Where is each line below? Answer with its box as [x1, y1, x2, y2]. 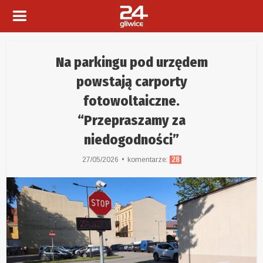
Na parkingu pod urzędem [55, 54, 208, 70]
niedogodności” [84, 131, 179, 148]
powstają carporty [76, 73, 187, 90]
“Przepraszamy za [77, 112, 186, 129]
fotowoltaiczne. [83, 93, 180, 109]
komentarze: [127, 156, 170, 164]
